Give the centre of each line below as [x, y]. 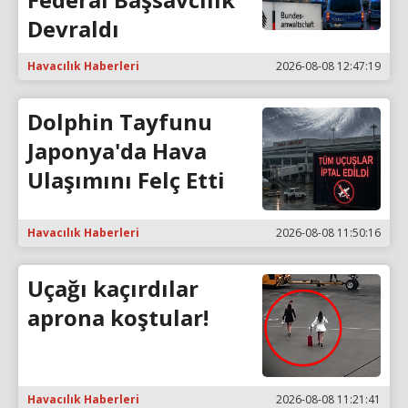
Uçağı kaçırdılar [113, 289]
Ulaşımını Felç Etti [126, 180]
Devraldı [73, 29]
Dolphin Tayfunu [120, 122]
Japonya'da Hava [117, 151]
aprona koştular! [118, 318]
